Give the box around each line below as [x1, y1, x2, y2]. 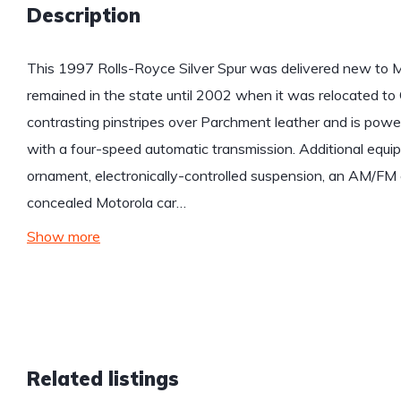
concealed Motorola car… [27, 193, 186, 212]
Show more [27, 227, 100, 246]
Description [27, 3, 141, 29]
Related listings [27, 366, 179, 392]
